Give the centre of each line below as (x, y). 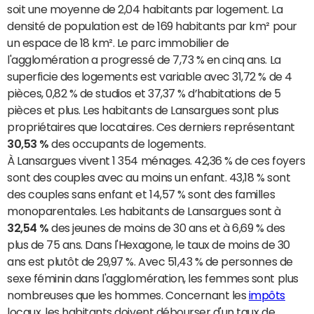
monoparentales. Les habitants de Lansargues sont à (144, 211)
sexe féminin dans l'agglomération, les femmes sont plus (153, 279)
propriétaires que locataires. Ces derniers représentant (151, 127)
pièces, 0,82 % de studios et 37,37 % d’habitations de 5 (144, 94)
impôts (267, 295)
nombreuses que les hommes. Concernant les (128, 295)
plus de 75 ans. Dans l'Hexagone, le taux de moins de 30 (149, 245)
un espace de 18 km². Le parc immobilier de (118, 43)
